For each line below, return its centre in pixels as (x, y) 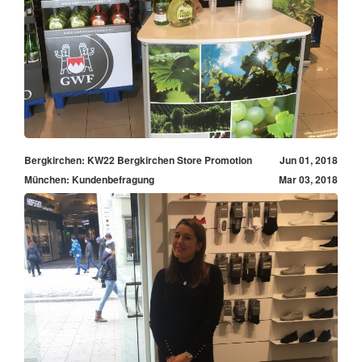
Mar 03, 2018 (308, 180)
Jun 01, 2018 (309, 160)
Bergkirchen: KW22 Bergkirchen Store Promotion (138, 160)
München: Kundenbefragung (89, 180)
